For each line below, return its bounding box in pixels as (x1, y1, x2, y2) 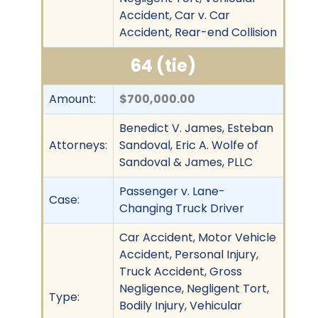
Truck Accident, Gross (119, 263, 242, 280)
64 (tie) (131, 53, 196, 77)
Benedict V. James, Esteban (119, 119, 273, 136)
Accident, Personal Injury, (119, 246, 258, 263)
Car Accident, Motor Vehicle (119, 229, 276, 246)
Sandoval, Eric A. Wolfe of (119, 136, 258, 153)
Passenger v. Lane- (119, 182, 225, 199)
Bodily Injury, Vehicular (119, 297, 242, 314)
